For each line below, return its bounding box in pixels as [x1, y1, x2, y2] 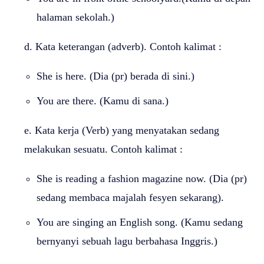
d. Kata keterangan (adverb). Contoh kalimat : [24, 40, 222, 52]
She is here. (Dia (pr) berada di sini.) [37, 70, 194, 82]
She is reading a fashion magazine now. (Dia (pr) [37, 172, 247, 184]
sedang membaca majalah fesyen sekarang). [37, 191, 224, 203]
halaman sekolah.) [37, 11, 114, 23]
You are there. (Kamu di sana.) [37, 94, 169, 107]
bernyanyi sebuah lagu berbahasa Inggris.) [37, 235, 217, 247]
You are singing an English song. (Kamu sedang [37, 216, 243, 228]
